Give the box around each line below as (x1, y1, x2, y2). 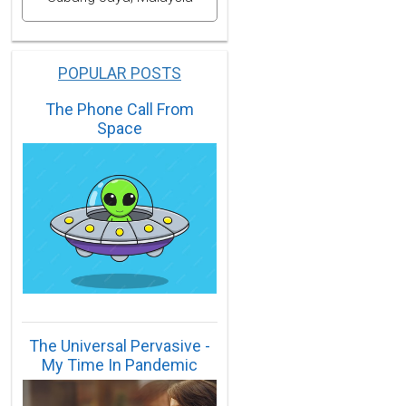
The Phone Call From (45, 99, 194, 119)
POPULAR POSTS (58, 63, 181, 82)
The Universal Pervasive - (29, 335, 210, 355)
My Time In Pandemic (42, 354, 198, 374)
